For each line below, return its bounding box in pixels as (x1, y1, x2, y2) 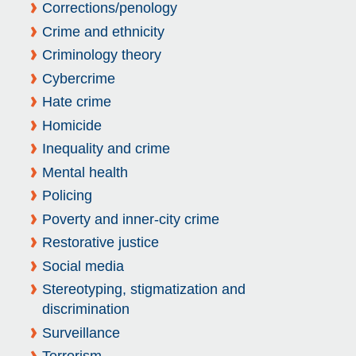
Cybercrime (41, 70, 115, 87)
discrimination (41, 301, 130, 318)
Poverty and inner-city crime (41, 211, 219, 227)
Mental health (41, 164, 128, 180)
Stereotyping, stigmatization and (41, 281, 246, 298)
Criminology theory (41, 47, 161, 64)
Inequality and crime (41, 141, 170, 157)
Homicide (41, 117, 102, 133)
